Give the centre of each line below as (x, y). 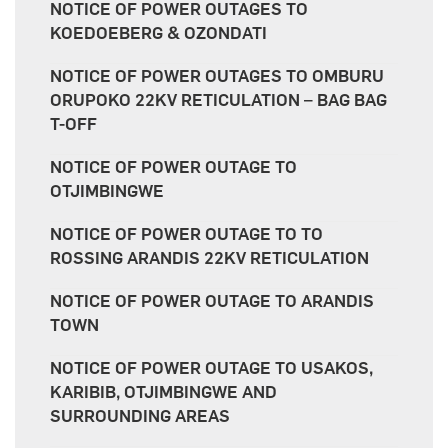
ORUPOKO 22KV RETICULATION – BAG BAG (218, 100)
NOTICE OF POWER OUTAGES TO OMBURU (217, 76)
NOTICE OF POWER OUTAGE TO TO (186, 234)
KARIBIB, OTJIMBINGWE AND (163, 392)
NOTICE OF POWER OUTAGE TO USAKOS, (211, 368)
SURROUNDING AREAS (140, 416)
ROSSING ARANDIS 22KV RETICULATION (209, 258)
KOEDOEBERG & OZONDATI (158, 33)
